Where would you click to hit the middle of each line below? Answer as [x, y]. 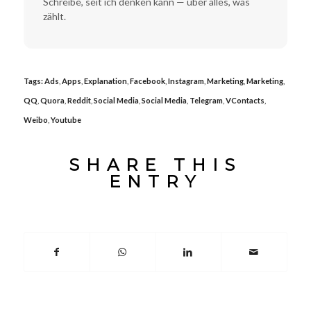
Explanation [105, 81]
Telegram [206, 100]
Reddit [79, 100]
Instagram [186, 81]
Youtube [66, 119]
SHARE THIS [155, 165]
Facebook [147, 81]
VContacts [245, 100]
